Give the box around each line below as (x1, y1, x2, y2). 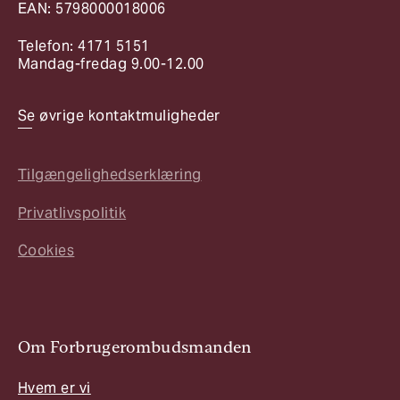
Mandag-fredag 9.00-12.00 (18, 54, 204, 74)
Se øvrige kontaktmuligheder (18, 105, 221, 125)
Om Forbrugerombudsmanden (18, 337, 252, 356)
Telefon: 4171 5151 (18, 37, 150, 56)
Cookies (18, 241, 75, 261)
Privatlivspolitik (18, 203, 127, 222)
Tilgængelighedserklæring (18, 165, 202, 185)
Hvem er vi (18, 378, 91, 397)
